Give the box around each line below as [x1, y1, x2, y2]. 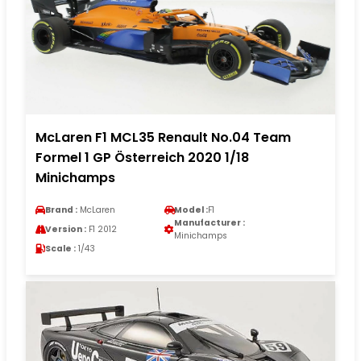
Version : [45, 223, 86, 236]
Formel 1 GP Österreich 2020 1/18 [35, 148, 249, 168]
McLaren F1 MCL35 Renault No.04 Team [35, 128, 291, 147]
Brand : [45, 204, 77, 217]
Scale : [45, 243, 76, 255]
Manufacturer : [174, 217, 245, 230]
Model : [174, 204, 208, 217]
